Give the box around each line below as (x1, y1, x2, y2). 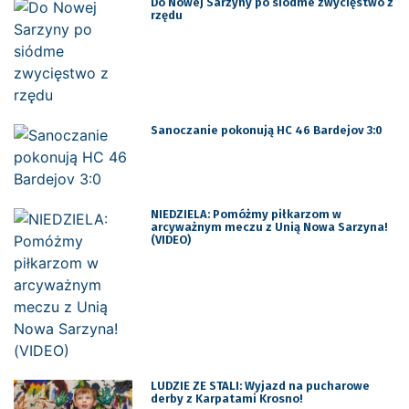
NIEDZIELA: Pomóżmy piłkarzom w (150, 206, 341, 221)
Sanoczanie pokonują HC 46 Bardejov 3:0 (150, 122, 383, 137)
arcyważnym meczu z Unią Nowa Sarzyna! (150, 219, 387, 234)
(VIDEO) (150, 232, 191, 246)
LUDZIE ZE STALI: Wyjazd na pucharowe (150, 378, 370, 393)
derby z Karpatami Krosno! (150, 391, 302, 405)
